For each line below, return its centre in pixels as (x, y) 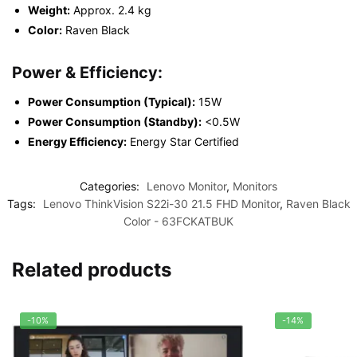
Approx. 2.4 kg (111, 10)
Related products (92, 270)
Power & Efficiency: (87, 72)
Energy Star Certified (183, 141)
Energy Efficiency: (77, 141)
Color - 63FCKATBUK (178, 222)
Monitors (255, 186)
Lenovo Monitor (186, 186)
